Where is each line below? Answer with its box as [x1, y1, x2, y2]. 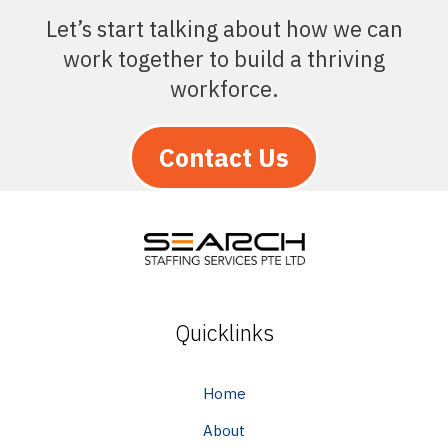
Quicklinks [174, 318, 274, 348]
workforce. [169, 74, 279, 104]
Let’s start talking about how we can [45, 14, 403, 44]
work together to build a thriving [63, 44, 385, 74]
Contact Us [159, 141, 289, 175]
